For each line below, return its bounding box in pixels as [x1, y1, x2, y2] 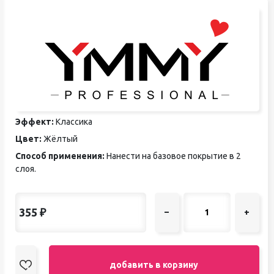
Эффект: [15, 116, 54, 127]
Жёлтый [41, 133, 78, 144]
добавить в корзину [109, 259, 199, 270]
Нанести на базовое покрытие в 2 [104, 150, 241, 161]
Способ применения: [15, 150, 105, 161]
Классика [53, 116, 92, 127]
